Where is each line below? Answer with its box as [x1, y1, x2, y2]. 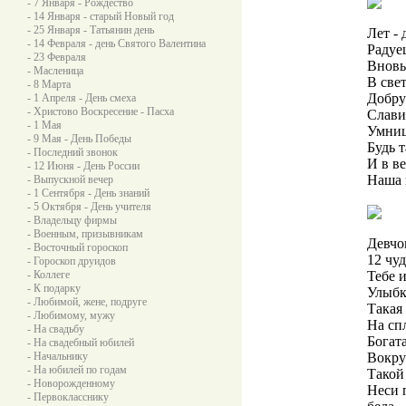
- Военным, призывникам [27, 227, 143, 240]
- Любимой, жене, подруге [27, 295, 147, 308]
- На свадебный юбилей [27, 336, 134, 349]
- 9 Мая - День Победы [27, 132, 131, 145]
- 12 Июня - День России [27, 159, 140, 172]
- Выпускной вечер [27, 173, 113, 186]
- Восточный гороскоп [27, 241, 128, 254]
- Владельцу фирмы [27, 214, 117, 227]
